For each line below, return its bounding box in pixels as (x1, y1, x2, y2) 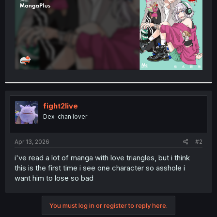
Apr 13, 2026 (15, 138, 49, 145)
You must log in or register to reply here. (49, 201, 168, 209)
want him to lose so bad (15, 173, 93, 183)
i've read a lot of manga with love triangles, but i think (15, 153, 190, 162)
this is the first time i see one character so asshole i (15, 163, 185, 172)
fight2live (43, 101, 78, 111)
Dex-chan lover (43, 113, 87, 121)
